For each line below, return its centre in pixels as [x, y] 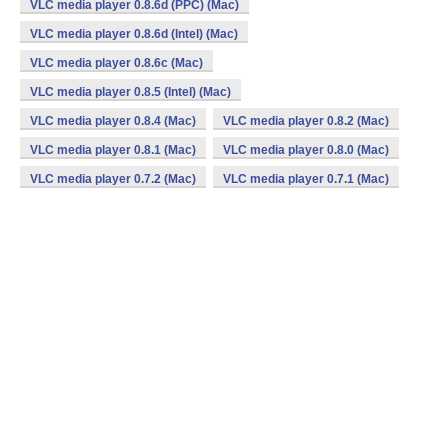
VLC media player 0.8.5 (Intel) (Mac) [130, 92]
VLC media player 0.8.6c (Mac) [116, 63]
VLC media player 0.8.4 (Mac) [113, 121]
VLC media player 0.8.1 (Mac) [113, 150]
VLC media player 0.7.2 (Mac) [113, 179]
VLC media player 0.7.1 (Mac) [306, 179]
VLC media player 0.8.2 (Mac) [306, 121]
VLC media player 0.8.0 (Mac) [306, 150]
